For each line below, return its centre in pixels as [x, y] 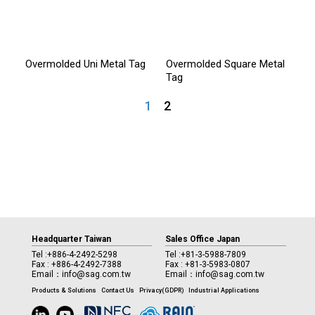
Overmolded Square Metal [225, 64]
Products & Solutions [64, 290]
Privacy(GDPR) [161, 290]
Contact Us [117, 290]
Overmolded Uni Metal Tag [85, 64]
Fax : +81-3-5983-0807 [208, 264]
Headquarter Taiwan [71, 239]
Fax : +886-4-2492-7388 [76, 264]
